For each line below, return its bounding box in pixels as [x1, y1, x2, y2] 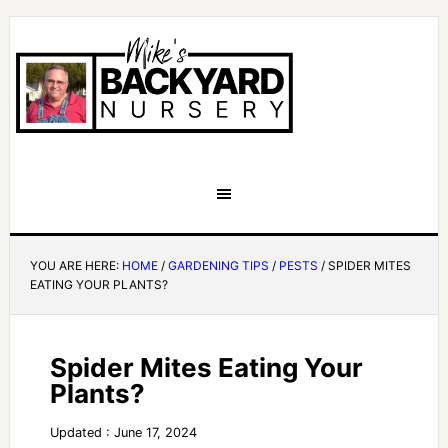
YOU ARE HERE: [29, 258, 122, 273]
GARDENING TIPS [167, 258, 269, 273]
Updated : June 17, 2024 [49, 425, 197, 440]
